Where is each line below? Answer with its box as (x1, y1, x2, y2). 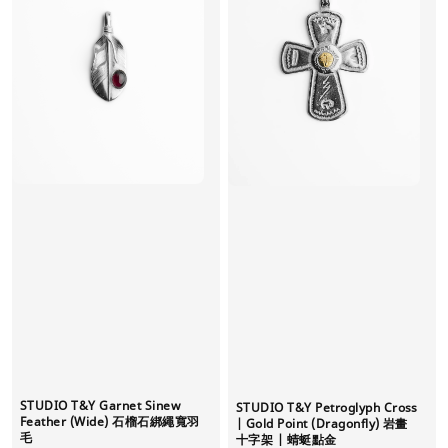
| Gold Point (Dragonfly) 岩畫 (236, 415, 408, 433)
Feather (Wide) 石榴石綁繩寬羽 (20, 413, 200, 431)
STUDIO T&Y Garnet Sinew (20, 397, 181, 415)
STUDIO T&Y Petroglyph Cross (236, 399, 418, 417)
